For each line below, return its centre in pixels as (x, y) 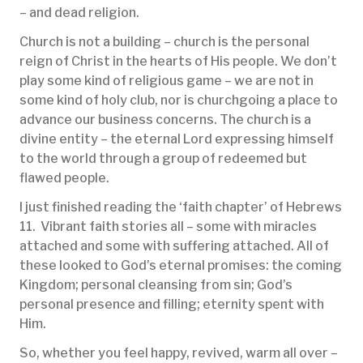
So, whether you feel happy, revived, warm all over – (179, 353)
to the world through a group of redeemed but (163, 159)
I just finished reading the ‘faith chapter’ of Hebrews (181, 207)
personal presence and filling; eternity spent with (172, 305)
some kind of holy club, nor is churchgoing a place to (179, 100)
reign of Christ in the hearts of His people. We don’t (178, 62)
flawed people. (64, 178)
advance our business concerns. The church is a (165, 120)
